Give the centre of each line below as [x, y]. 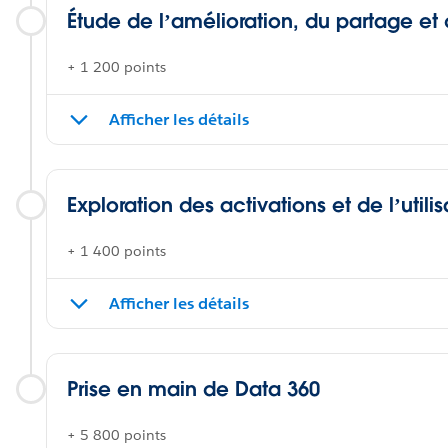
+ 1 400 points [116, 251]
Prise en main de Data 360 [193, 389]
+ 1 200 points [116, 67]
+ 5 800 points [116, 435]
